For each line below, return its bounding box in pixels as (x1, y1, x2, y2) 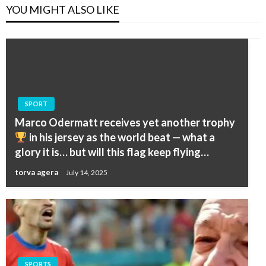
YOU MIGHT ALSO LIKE (6, 2, 119, 16)
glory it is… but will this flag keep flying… (15, 145, 209, 159)
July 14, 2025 (66, 167, 107, 177)
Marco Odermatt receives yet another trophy (15, 115, 235, 129)
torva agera (15, 167, 60, 177)
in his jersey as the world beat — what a (27, 130, 215, 144)
